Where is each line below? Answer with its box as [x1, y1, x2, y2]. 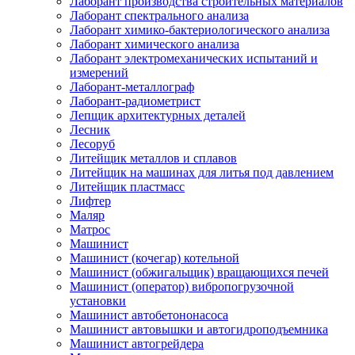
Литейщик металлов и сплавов [70, 151, 237, 165]
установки [70, 294, 126, 307]
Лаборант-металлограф [70, 80, 194, 94]
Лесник [70, 123, 110, 136]
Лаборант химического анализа [70, 37, 239, 51]
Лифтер [70, 194, 111, 208]
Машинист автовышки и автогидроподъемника [70, 323, 328, 336]
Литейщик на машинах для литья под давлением [70, 166, 334, 179]
